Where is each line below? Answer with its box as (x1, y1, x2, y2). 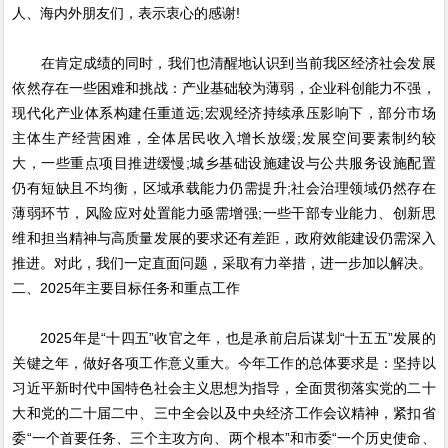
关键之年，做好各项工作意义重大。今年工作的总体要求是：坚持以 (12, 355, 436, 372)
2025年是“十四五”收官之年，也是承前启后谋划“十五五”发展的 (12, 330, 436, 347)
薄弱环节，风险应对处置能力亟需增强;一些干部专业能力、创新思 (12, 205, 436, 222)
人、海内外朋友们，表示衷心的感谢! (12, 5, 241, 22)
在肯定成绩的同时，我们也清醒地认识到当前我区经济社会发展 (12, 55, 436, 72)
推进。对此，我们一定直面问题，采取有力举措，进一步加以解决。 (12, 255, 433, 272)
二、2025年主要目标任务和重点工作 (12, 280, 241, 297)
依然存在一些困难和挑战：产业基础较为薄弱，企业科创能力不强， (12, 80, 436, 97)
